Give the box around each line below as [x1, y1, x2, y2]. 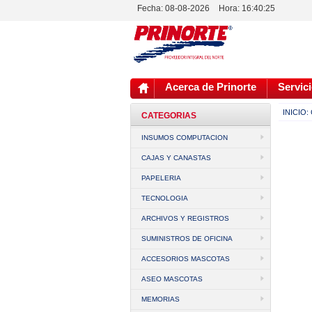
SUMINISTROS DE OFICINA [141, 235, 233, 242]
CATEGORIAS [141, 111, 196, 120]
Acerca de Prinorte [165, 81, 256, 93]
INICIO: [283, 108, 309, 116]
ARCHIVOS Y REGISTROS [141, 214, 229, 222]
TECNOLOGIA [141, 194, 188, 202]
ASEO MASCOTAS [141, 275, 203, 283]
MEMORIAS [141, 295, 180, 303]
